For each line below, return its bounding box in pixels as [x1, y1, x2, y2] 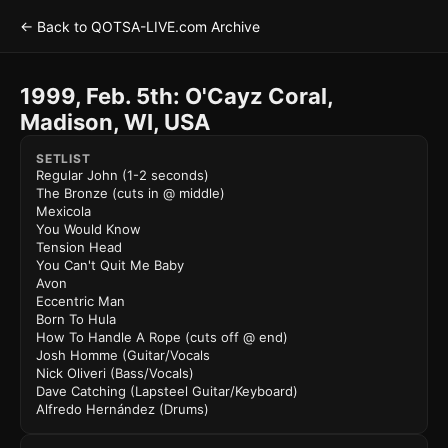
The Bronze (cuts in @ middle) [36, 185, 225, 201]
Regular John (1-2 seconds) [36, 167, 209, 183]
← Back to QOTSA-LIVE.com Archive [20, 18, 260, 35]
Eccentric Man [36, 293, 125, 309]
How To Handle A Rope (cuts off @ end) [36, 329, 288, 345]
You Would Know [36, 221, 141, 237]
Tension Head [36, 239, 122, 255]
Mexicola [36, 203, 91, 219]
